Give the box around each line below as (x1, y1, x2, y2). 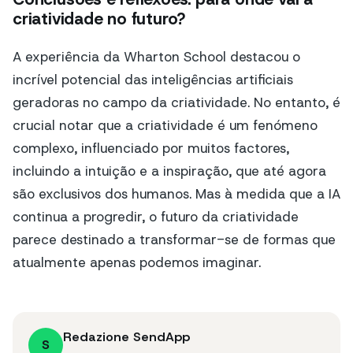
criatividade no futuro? (13, 8, 186, 31)
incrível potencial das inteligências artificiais (13, 71, 293, 89)
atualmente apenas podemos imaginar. (13, 254, 261, 272)
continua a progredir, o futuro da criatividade (13, 208, 299, 226)
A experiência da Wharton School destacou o (13, 48, 300, 66)
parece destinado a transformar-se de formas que (13, 231, 336, 249)
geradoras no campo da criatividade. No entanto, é (13, 94, 340, 112)
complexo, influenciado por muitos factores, (13, 139, 289, 158)
